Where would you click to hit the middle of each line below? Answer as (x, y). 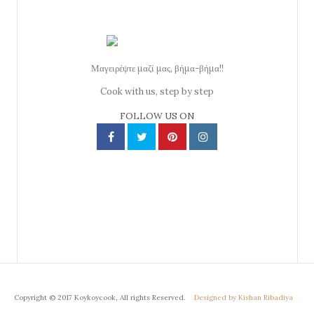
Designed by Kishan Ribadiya (244, 297)
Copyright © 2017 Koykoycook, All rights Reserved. (101, 297)
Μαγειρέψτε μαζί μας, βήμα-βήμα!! (157, 68)
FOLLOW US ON (157, 116)
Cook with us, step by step (157, 91)
